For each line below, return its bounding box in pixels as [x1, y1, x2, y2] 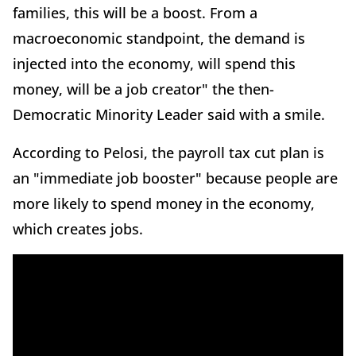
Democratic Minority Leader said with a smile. [13, 105, 329, 125]
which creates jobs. [13, 219, 147, 239]
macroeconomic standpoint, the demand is [13, 29, 305, 48]
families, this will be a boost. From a [13, 3, 257, 23]
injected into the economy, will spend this [13, 54, 296, 74]
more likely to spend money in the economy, [13, 194, 315, 214]
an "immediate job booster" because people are [13, 168, 338, 188]
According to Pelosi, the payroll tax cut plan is [13, 143, 324, 163]
